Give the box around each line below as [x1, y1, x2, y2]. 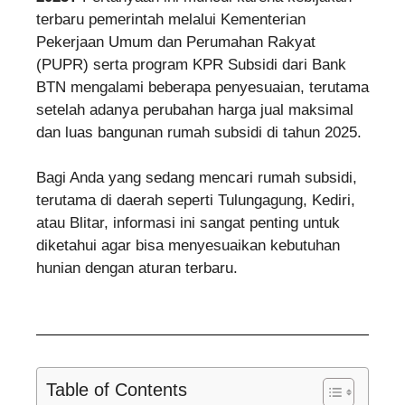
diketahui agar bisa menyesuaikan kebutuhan [36, 237, 340, 254]
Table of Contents [46, 379, 187, 400]
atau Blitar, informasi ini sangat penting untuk [36, 214, 340, 231]
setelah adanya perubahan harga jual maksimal [36, 100, 353, 118]
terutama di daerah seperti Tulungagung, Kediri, [36, 192, 355, 209]
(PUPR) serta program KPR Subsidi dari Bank [36, 55, 346, 73]
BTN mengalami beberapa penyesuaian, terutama [36, 78, 369, 96]
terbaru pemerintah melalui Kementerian [36, 10, 306, 28]
